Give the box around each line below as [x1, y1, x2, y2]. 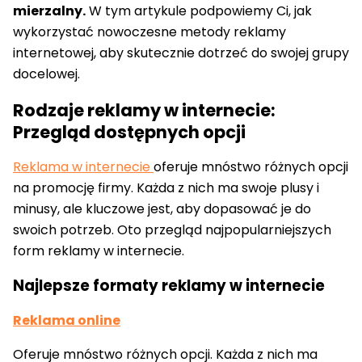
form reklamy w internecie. [13, 242, 184, 261]
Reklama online [13, 310, 120, 330]
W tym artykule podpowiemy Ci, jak [86, 2, 312, 21]
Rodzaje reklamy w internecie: [13, 98, 276, 122]
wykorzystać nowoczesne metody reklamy [13, 23, 286, 42]
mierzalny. [13, 2, 86, 21]
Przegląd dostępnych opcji [13, 120, 246, 144]
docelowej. [13, 65, 80, 84]
